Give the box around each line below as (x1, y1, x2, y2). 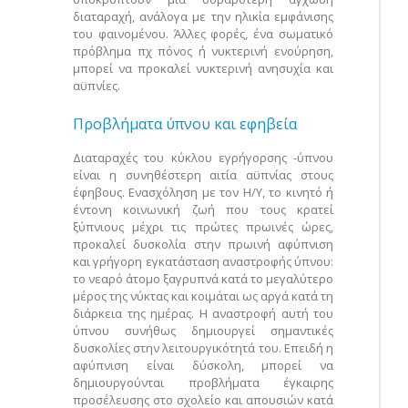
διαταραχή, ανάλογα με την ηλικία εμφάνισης (73, 8, 333, 25)
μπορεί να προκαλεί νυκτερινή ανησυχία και (73, 60, 333, 77)
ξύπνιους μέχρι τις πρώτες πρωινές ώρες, (73, 219, 333, 236)
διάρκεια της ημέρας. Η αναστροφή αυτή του (73, 305, 333, 322)
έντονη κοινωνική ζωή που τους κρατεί (73, 201, 333, 219)
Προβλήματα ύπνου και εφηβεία (73, 114, 297, 135)
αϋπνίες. (73, 77, 120, 95)
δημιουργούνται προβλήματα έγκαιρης (73, 374, 333, 392)
